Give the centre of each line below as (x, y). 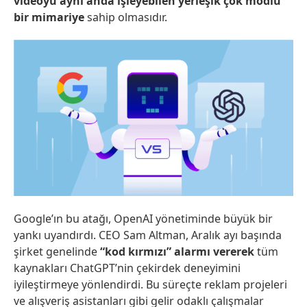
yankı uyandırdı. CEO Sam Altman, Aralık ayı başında (148, 235)
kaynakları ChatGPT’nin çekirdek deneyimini (127, 268)
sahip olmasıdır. (126, 17)
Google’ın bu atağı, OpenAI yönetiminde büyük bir (143, 219)
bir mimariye (49, 17)
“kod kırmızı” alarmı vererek (177, 252)
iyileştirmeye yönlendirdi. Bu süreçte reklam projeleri (150, 285)
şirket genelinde (57, 252)
